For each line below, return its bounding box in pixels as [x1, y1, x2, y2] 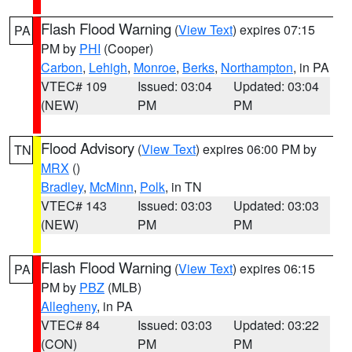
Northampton [221, 58, 293, 76]
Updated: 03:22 [233, 316, 320, 334]
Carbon [41, 58, 82, 76]
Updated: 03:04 [233, 77, 320, 95]
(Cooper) [101, 39, 153, 57]
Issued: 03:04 [137, 77, 212, 95]
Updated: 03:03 [233, 196, 320, 214]
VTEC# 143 [41, 196, 107, 214]
